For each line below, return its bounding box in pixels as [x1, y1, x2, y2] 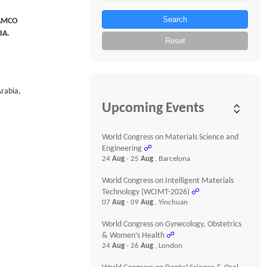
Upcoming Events [102, 101, 205, 116]
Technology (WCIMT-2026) [102, 188, 190, 197]
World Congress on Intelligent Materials [102, 176, 234, 185]
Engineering [102, 144, 142, 153]
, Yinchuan [155, 198, 188, 206]
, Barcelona [155, 155, 191, 163]
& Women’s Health [102, 231, 165, 240]
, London [155, 242, 183, 250]
